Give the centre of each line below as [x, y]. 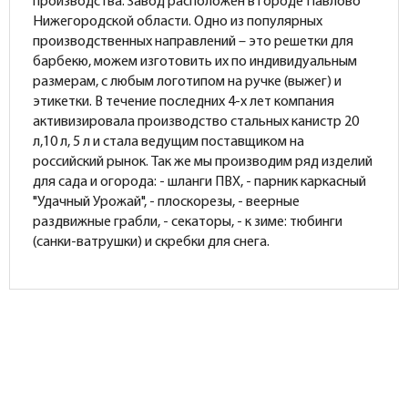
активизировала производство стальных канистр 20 [196, 122]
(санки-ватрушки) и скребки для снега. [151, 242]
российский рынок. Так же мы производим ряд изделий [203, 162]
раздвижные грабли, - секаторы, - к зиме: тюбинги [188, 222]
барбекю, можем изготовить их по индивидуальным [195, 62]
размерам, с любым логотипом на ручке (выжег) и [187, 82]
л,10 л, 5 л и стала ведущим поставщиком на [168, 142]
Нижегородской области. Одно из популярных [178, 22]
